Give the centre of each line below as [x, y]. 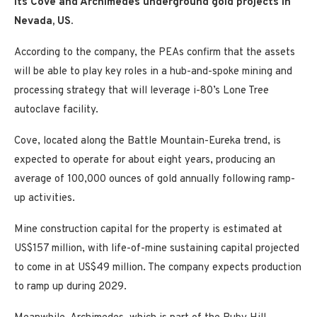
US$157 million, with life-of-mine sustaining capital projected [157, 248]
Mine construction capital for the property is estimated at [148, 229]
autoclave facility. [56, 110]
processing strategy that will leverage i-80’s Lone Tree [142, 91]
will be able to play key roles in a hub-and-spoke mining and [153, 71]
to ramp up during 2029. [70, 287]
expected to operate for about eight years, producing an [145, 160]
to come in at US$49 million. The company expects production [158, 267]
